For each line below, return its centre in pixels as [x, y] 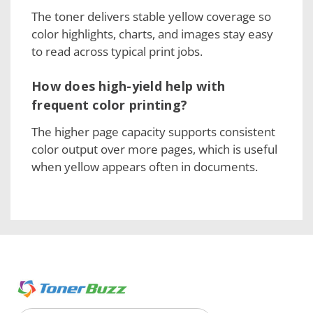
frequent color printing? [109, 104]
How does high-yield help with [129, 86]
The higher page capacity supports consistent [153, 131]
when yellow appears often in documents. [145, 166]
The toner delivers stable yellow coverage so [151, 16]
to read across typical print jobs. [117, 51]
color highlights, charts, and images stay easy [152, 34]
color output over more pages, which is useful [154, 149]
